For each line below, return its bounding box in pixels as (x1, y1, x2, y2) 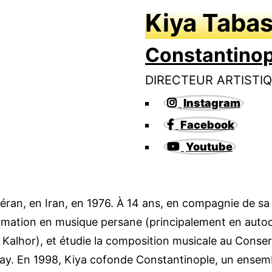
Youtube (186, 140, 233, 153)
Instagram (183, 97, 240, 109)
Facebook (180, 118, 234, 131)
